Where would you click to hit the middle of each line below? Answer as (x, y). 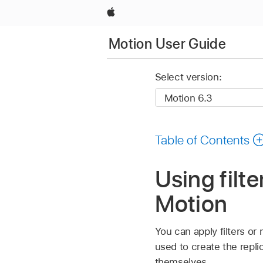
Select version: (188, 77)
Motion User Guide (168, 43)
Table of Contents (202, 139)
